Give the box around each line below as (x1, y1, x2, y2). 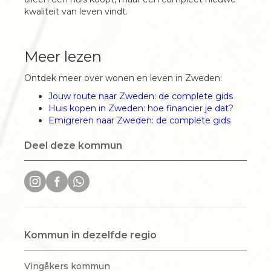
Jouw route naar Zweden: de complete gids (48, 91, 233, 102)
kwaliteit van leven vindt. (24, 6, 128, 17)
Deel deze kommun (24, 140, 122, 151)
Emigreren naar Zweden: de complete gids (48, 115, 230, 126)
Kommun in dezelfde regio (24, 229, 157, 241)
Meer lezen (24, 48, 102, 65)
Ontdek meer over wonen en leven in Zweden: (24, 73, 222, 83)
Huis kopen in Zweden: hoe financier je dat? (48, 103, 233, 114)
